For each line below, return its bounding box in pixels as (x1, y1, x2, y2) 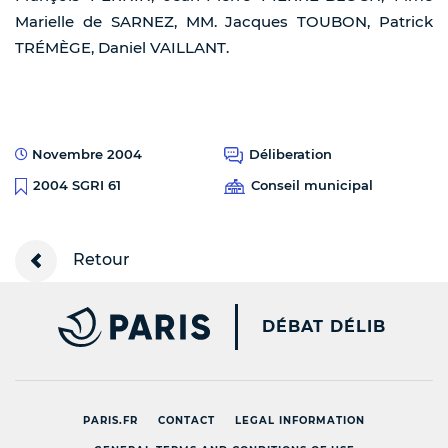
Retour (69, 249, 130, 269)
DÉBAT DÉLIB (262, 316, 386, 336)
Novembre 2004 (28, 146, 142, 163)
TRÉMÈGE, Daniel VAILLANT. (15, 38, 229, 58)
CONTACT (158, 413, 215, 427)
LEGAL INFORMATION (235, 413, 365, 427)
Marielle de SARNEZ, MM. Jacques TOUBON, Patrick (15, 12, 433, 32)
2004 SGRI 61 (33, 177, 122, 194)
